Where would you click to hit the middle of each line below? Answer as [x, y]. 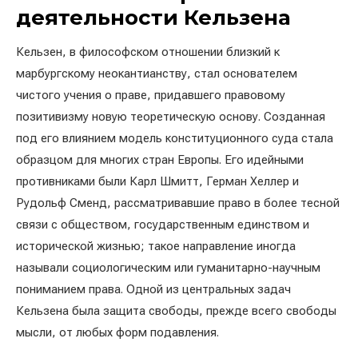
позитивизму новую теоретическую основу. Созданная [171, 116]
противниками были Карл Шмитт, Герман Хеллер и [157, 181]
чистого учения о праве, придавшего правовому [151, 95]
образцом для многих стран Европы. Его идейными [160, 159]
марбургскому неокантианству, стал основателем [157, 73]
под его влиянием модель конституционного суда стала [175, 138]
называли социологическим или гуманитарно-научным [168, 267]
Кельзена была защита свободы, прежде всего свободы [176, 310]
